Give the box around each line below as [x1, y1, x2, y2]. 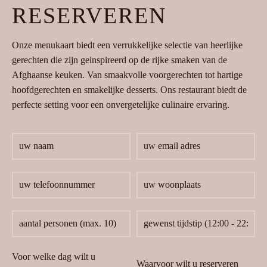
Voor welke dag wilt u [12, 252, 95, 262]
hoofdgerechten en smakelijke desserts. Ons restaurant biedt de [12, 85, 247, 95]
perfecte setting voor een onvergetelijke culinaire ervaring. [12, 100, 229, 110]
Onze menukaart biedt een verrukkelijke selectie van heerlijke [12, 40, 243, 50]
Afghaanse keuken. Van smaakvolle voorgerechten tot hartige [12, 70, 243, 80]
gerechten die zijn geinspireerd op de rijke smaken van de [12, 55, 227, 65]
